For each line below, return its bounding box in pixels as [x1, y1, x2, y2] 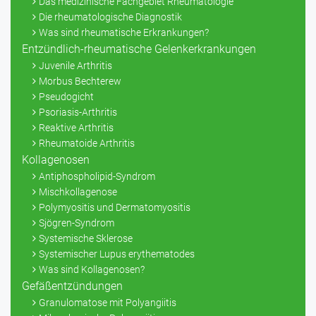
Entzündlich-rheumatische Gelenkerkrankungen [22, 42, 256, 56]
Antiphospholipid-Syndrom [39, 171, 155, 183]
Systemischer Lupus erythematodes [39, 248, 195, 260]
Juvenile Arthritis [39, 60, 112, 72]
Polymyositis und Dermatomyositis [39, 202, 190, 214]
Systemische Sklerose [39, 233, 133, 245]
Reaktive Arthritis [39, 122, 114, 134]
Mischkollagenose [39, 186, 117, 198]
